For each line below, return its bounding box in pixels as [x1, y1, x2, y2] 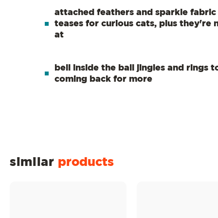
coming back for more [54, 75, 152, 83]
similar [10, 157, 58, 168]
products [58, 157, 114, 168]
